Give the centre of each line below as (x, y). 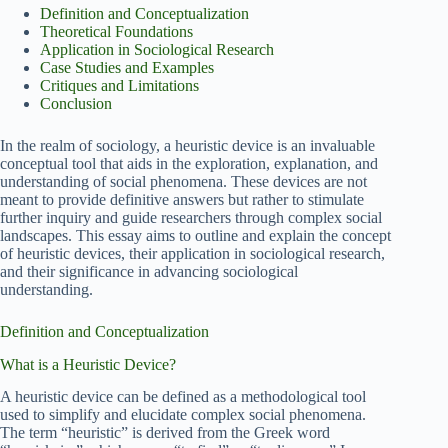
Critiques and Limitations (119, 85)
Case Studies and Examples (127, 67)
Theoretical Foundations (116, 31)
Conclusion (76, 103)
